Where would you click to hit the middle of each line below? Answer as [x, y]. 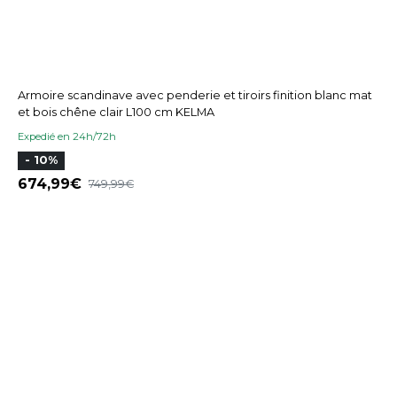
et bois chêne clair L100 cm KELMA [116, 112]
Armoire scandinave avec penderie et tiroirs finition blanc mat [195, 95]
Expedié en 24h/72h [67, 136]
